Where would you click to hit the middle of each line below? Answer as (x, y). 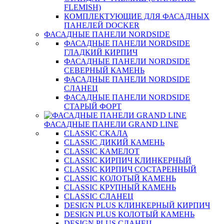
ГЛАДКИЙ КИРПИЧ (101, 52)
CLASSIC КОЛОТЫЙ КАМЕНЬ (120, 178)
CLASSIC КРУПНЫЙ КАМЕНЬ (120, 187)
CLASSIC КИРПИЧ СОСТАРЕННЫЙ (130, 169)
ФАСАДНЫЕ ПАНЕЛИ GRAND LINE (111, 124)
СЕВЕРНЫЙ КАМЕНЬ (104, 70)
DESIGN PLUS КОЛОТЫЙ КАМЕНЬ (129, 214)
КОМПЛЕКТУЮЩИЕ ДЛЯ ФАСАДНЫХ (137, 16)
